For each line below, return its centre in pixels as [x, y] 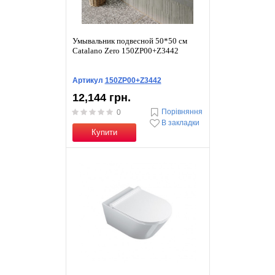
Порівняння [182, 112]
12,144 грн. [101, 98]
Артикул [88, 80]
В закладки [180, 123]
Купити [104, 132]
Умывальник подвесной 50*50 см [130, 41]
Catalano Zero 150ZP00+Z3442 [125, 51]
